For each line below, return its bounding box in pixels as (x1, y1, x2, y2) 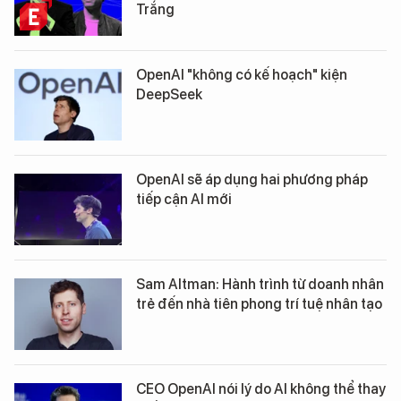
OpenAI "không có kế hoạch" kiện (136, 66, 347, 83)
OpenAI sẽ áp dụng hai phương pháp (136, 171, 368, 188)
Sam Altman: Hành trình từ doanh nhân (136, 276, 384, 293)
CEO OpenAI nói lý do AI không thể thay (136, 380, 386, 397)
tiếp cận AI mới (136, 191, 232, 208)
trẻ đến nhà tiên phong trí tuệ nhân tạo (136, 295, 382, 312)
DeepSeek (136, 86, 202, 103)
